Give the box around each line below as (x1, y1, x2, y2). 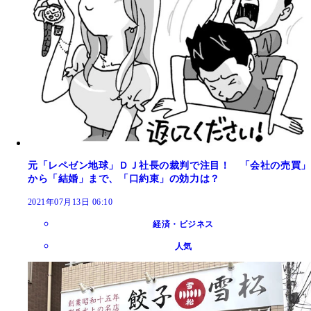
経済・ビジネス (153, 219, 214, 229)
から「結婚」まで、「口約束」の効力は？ (28, 173, 220, 184)
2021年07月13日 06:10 (28, 196, 113, 207)
